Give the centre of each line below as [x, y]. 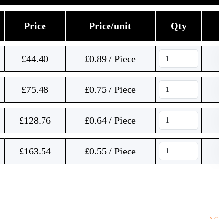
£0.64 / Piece [110, 120]
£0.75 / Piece [110, 89]
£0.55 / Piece [110, 151]
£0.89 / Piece [110, 59]
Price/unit [110, 26]
